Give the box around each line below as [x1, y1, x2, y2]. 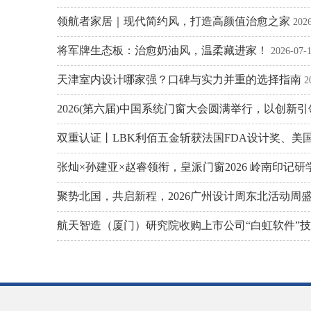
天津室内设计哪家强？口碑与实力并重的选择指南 [57, 74, 301, 85]
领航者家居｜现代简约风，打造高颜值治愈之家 [57, 15, 290, 27]
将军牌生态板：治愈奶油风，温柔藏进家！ [57, 44, 268, 56]
